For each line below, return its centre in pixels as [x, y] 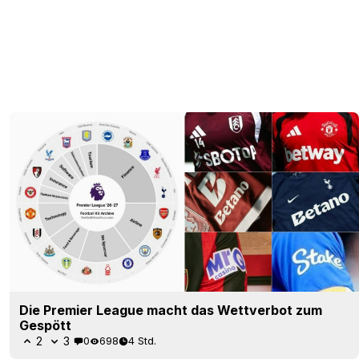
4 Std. [142, 341]
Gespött [45, 325]
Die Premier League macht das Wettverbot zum [171, 310]
